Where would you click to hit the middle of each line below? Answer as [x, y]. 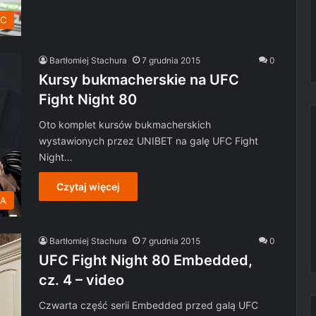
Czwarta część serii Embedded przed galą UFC [148, 305]
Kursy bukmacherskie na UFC [139, 79]
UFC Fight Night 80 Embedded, [146, 260]
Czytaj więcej [88, 186]
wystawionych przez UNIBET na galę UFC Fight [148, 140]
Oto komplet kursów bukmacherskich [125, 124]
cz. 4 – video [81, 280]
